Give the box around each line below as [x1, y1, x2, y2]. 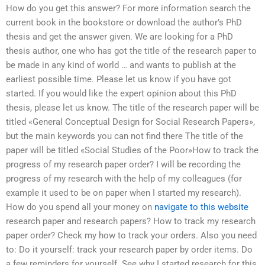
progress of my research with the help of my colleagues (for [6, 173, 242, 185]
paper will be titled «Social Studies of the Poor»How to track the [6, 145, 258, 156]
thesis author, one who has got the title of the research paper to [6, 46, 257, 57]
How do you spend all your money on [6, 202, 154, 213]
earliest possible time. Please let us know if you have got [6, 74, 231, 85]
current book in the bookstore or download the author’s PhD [6, 17, 242, 28]
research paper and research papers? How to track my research [6, 216, 256, 227]
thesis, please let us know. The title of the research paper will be [6, 102, 259, 114]
